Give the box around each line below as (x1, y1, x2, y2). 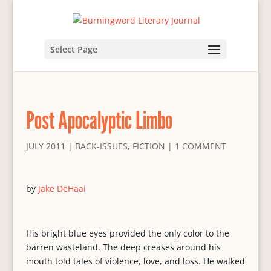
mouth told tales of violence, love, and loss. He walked (25, 255, 245, 267)
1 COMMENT (174, 140, 226, 152)
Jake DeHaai (38, 183, 86, 194)
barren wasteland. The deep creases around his (25, 241, 221, 253)
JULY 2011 (25, 140, 65, 152)
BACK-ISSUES (74, 140, 128, 152)
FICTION (132, 140, 165, 152)
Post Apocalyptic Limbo (25, 105, 172, 134)
